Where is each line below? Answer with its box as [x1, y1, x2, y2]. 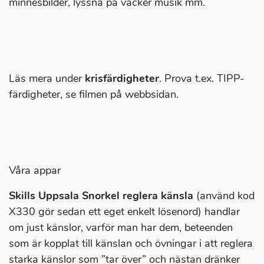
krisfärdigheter [85, 71, 159, 86]
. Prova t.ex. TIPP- [159, 71, 245, 86]
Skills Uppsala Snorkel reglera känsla [9, 189, 193, 203]
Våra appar [9, 163, 61, 178]
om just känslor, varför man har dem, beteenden [9, 220, 233, 235]
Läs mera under [9, 71, 85, 86]
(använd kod [193, 189, 255, 203]
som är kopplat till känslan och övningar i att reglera [9, 236, 253, 251]
